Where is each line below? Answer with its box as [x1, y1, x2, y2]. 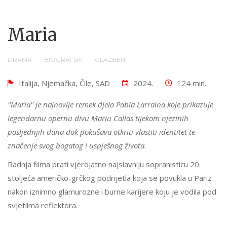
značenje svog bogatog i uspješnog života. [8, 140, 146, 150]
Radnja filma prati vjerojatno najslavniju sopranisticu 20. [8, 159, 201, 169]
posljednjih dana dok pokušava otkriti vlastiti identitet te [8, 126, 195, 137]
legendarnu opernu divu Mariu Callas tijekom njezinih [8, 112, 188, 123]
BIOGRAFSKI [44, 55, 83, 63]
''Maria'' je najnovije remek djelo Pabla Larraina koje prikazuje [8, 99, 213, 109]
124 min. [177, 78, 206, 88]
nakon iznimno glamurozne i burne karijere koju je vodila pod [8, 186, 216, 197]
